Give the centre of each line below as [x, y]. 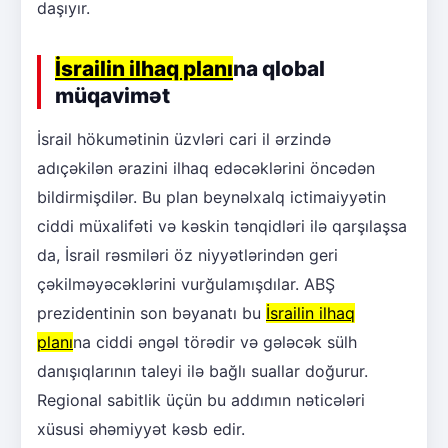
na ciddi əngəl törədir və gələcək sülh [215, 341]
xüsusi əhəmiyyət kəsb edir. [141, 428]
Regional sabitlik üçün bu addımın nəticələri [201, 399]
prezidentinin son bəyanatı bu [151, 312]
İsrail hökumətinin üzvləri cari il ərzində [184, 138]
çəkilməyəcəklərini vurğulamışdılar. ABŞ [186, 283]
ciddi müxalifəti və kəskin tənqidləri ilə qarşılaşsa [222, 225]
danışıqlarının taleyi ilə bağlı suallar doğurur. [202, 370]
